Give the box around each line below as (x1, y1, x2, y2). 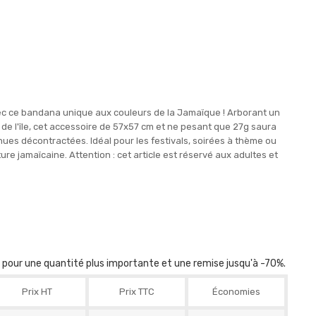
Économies (212, 286, 260, 297)
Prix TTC (119, 286, 154, 297)
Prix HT (22, 286, 53, 297)
